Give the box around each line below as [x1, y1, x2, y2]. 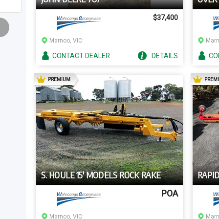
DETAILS [152, 51, 178, 60]
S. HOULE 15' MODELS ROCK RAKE [41, 169, 160, 180]
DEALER [85, 51, 110, 60]
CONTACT [52, 51, 85, 60]
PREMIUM [48, 76, 70, 82]
